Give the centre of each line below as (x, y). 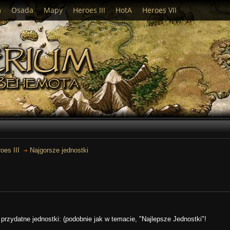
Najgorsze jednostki (59, 150)
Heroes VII (159, 10)
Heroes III (89, 10)
